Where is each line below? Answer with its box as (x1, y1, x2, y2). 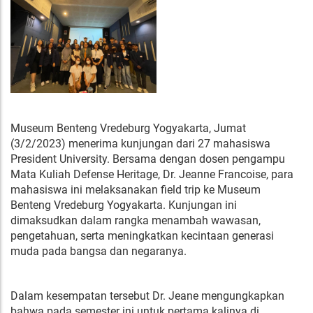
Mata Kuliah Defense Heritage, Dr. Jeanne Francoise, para (10, 167, 293, 181)
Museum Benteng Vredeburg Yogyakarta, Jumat (10, 121, 246, 135)
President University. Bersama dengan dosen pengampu (10, 152, 285, 166)
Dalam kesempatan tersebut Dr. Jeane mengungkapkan (10, 289, 284, 303)
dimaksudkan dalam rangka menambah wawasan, (10, 213, 261, 227)
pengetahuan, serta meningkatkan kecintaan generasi (10, 228, 274, 242)
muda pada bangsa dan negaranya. (10, 244, 189, 258)
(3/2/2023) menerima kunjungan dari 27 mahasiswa (10, 136, 270, 150)
